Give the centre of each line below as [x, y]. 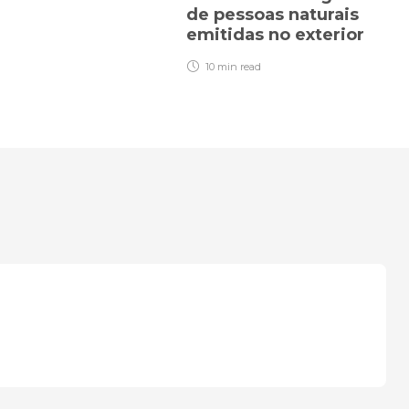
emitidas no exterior [278, 35]
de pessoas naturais [273, 15]
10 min [221, 67]
